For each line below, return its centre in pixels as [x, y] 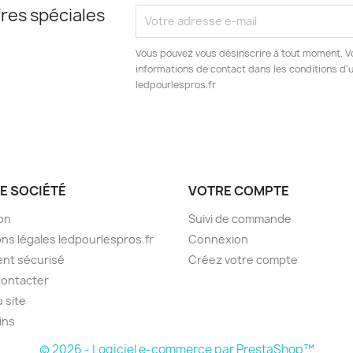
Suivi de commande [240, 218]
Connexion [218, 239]
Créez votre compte [243, 259]
